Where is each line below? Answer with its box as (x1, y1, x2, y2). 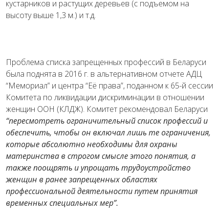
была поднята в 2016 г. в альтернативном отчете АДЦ (6, 68, 202, 80)
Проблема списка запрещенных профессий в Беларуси (6, 57, 206, 68)
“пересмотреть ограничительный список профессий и (6, 115, 208, 127)
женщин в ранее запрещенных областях (6, 174, 157, 185)
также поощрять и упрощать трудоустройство (6, 162, 191, 174)
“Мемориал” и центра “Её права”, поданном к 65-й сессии (6, 80, 213, 91)
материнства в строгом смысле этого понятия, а (6, 151, 196, 162)
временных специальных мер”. (6, 197, 118, 209)
